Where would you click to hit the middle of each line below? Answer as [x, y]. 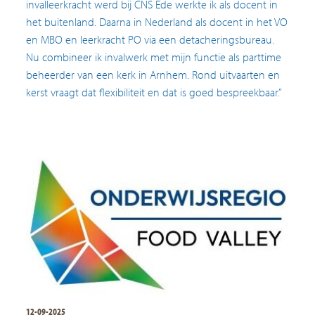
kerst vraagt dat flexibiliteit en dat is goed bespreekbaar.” [154, 92]
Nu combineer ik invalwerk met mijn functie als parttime [154, 57]
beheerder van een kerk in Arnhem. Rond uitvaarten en [153, 74]
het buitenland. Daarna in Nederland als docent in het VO [157, 21]
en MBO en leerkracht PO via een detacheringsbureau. [150, 39]
